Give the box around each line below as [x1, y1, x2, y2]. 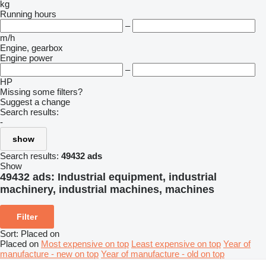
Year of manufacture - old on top [101, 248, 224, 259]
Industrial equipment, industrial [58, 171, 217, 183]
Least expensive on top [131, 238, 221, 249]
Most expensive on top [41, 238, 129, 249]
